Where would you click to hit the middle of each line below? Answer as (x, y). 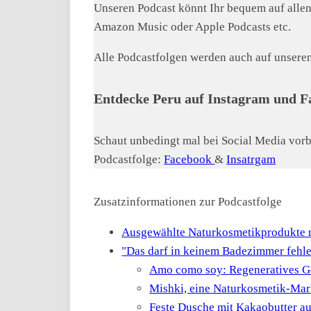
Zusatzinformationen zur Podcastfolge (188, 201)
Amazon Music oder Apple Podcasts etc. (193, 27)
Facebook (190, 159)
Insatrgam (251, 159)
